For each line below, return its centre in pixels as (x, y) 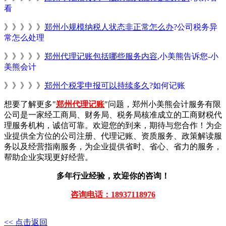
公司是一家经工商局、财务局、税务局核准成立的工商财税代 (113, 115)
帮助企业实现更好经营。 (48, 157)
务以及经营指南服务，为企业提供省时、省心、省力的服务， (113, 147)
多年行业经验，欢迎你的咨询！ (113, 176)
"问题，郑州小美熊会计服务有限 (163, 104)
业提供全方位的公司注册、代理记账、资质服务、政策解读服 (113, 136)
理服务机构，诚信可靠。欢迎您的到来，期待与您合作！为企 (113, 126)
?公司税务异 (195, 27)
